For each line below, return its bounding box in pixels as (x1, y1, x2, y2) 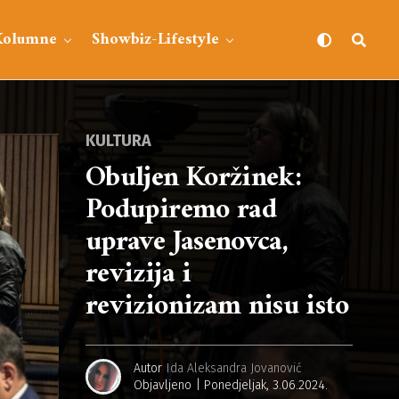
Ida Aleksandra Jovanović (167, 360, 302, 376)
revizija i (85, 249, 191, 299)
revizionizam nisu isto (85, 281, 348, 331)
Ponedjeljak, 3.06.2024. (204, 377, 328, 393)
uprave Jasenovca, (85, 217, 289, 267)
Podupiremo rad (85, 185, 277, 235)
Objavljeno (134, 377, 191, 393)
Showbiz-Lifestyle (92, 26, 220, 53)
